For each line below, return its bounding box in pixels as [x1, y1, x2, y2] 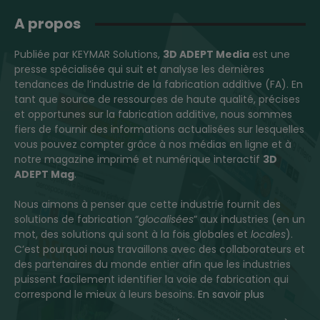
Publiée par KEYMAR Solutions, [14, 47, 163, 61]
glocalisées [139, 212, 194, 226]
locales [251, 227, 286, 241]
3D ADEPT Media [163, 47, 249, 61]
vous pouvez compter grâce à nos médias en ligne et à [14, 137, 291, 151]
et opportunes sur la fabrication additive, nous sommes [14, 107, 292, 121]
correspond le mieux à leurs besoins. [14, 287, 198, 301]
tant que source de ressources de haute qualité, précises [14, 92, 300, 106]
